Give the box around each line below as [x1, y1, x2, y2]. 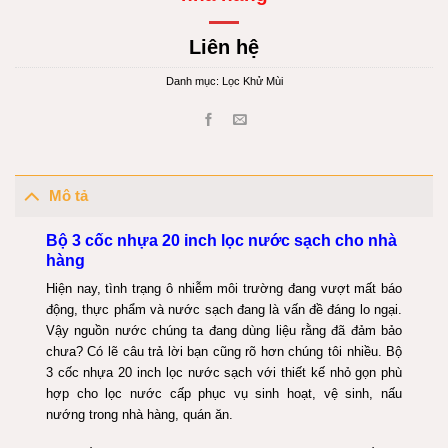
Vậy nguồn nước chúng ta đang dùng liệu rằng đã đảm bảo [45, 323, 403, 339]
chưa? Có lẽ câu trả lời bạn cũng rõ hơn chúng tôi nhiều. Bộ [45, 344, 403, 360]
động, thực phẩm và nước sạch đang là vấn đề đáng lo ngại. [45, 302, 403, 318]
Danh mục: [165, 75, 222, 88]
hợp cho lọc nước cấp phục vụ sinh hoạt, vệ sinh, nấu [45, 386, 403, 402]
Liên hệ [189, 35, 259, 58]
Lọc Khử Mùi [221, 75, 283, 88]
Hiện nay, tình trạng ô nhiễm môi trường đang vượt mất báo [45, 281, 403, 297]
